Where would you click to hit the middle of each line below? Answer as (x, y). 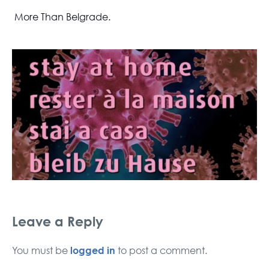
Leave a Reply (58, 221)
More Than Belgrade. (61, 17)
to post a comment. (161, 250)
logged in (93, 250)
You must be (41, 250)
